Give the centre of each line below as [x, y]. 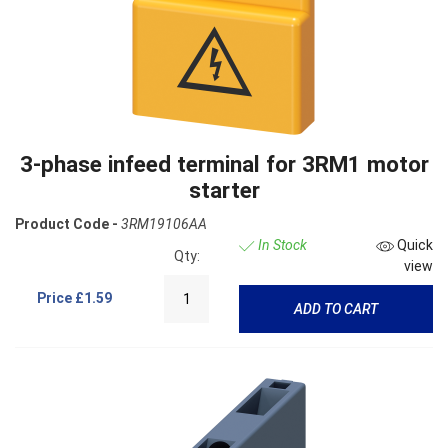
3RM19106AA [164, 224]
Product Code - [66, 224]
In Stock [280, 245]
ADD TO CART [335, 308]
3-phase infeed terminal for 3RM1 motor [224, 164]
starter [224, 190]
